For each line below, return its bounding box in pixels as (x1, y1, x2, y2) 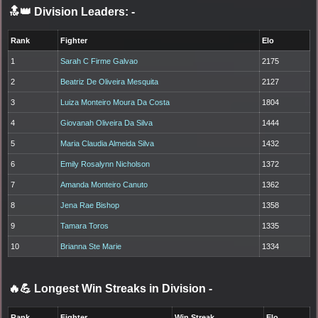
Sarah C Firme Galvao (60, 56, 138, 65)
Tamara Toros (60, 221, 109, 230)
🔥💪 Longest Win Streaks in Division (9, 282, 209, 295)
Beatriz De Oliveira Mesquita (60, 77, 159, 86)
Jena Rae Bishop (60, 200, 120, 209)
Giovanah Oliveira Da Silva (60, 118, 153, 127)
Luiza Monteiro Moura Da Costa (60, 97, 170, 106)
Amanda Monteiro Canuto (60, 180, 148, 189)
